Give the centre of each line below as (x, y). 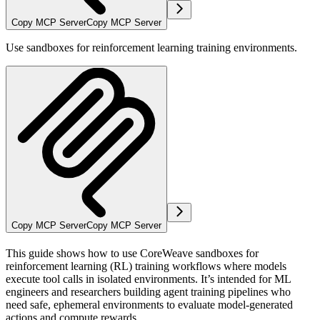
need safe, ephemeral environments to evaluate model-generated (149, 305)
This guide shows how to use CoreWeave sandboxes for (132, 254)
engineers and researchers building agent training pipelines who (148, 292)
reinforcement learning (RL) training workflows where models (146, 266)
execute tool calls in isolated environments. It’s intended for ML (148, 279)
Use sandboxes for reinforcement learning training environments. (151, 48)
